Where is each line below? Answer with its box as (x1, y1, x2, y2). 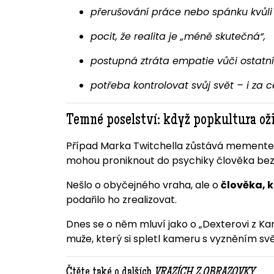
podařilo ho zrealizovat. (65, 193, 177, 207)
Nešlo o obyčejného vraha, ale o (65, 178, 221, 193)
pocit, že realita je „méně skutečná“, (90, 29, 265, 44)
